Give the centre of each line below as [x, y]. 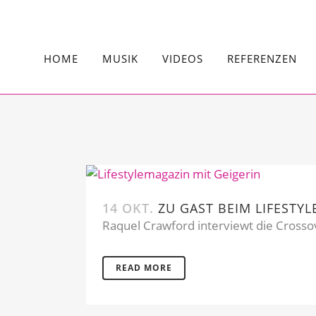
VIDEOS [183, 59]
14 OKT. [128, 208]
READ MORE [144, 268]
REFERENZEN [262, 59]
